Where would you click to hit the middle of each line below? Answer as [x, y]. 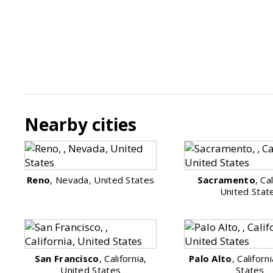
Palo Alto [210, 258]
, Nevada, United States [102, 180]
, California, [123, 258]
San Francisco [67, 258]
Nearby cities [80, 124]
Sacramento [226, 180]
